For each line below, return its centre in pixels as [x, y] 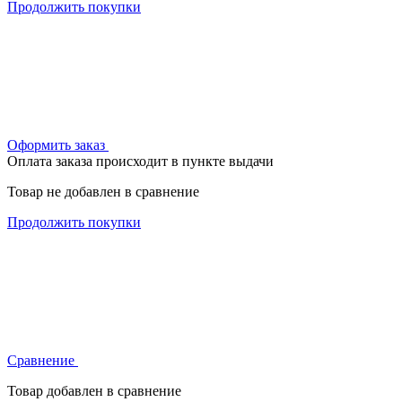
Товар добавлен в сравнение [94, 390]
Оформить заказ [58, 144]
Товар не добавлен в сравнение [103, 191]
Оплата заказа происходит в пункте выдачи [140, 161]
